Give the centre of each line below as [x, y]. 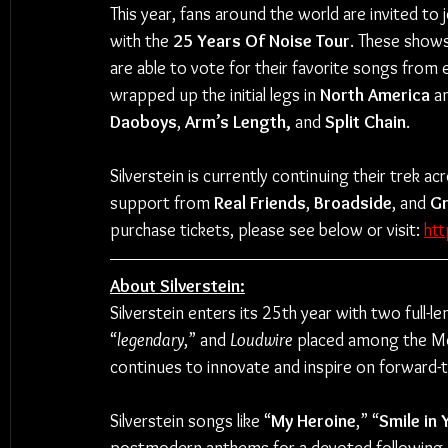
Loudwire [261, 340]
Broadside [353, 203]
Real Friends [260, 203]
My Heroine [313, 421]
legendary [150, 340]
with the [141, 41]
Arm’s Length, [238, 122]
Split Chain [365, 122]
